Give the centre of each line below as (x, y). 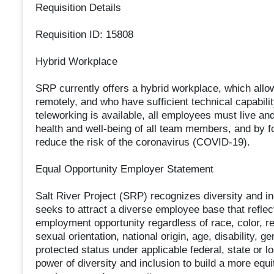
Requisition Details (78, 8)
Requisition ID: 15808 (84, 35)
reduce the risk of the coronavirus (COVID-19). (143, 143)
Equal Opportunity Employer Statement (124, 169)
